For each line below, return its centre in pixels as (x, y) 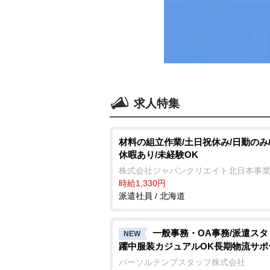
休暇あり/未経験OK (159, 155)
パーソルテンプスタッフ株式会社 (182, 262)
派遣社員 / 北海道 (152, 196)
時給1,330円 (142, 183)
